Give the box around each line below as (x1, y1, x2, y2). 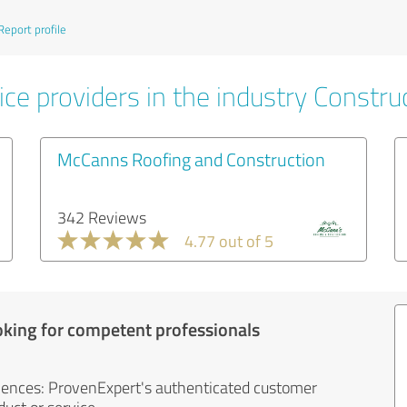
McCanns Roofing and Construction (57, 146, 325, 172)
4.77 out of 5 (184, 230, 273, 252)
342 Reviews (57, 206, 146, 228)
